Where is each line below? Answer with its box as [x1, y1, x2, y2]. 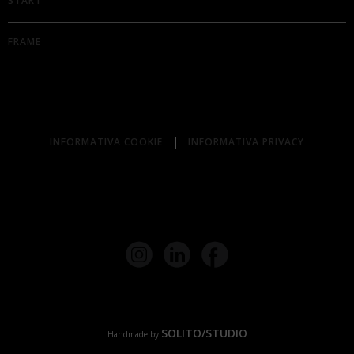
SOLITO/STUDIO [160, 326, 247, 341]
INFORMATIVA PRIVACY [188, 134, 304, 149]
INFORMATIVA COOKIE [50, 134, 163, 149]
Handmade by [107, 329, 161, 341]
